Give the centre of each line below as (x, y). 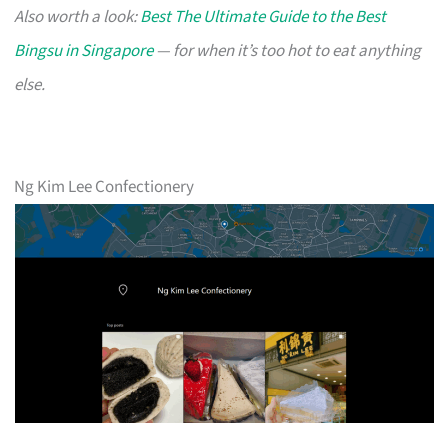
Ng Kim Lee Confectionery (104, 186)
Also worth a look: (77, 16)
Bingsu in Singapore (84, 50)
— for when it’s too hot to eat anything (287, 50)
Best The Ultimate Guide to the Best (263, 16)
